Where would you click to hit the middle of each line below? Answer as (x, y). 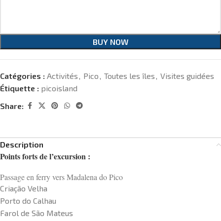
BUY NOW (110, 42)
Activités (62, 76)
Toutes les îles (129, 76)
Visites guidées (187, 76)
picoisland (59, 88)
